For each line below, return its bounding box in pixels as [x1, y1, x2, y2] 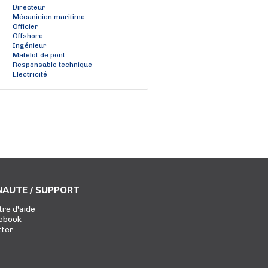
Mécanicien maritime [13, 13, 85, 21]
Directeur [13, 3, 45, 11]
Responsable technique [13, 60, 92, 69]
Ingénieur [13, 41, 47, 50]
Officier [13, 22, 38, 31]
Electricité [13, 70, 47, 78]
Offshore [13, 32, 43, 40]
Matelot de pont [13, 51, 65, 59]
